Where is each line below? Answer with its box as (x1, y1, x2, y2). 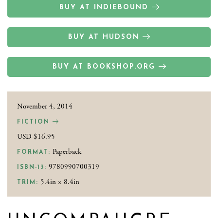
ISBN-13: (17, 164, 47, 170)
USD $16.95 (17, 131, 55, 141)
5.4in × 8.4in (38, 177, 79, 186)
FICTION (17, 119, 53, 125)
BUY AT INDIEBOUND (59, 3, 148, 11)
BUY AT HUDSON (68, 33, 139, 41)
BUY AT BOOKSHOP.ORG (52, 63, 155, 71)
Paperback (51, 146, 81, 156)
